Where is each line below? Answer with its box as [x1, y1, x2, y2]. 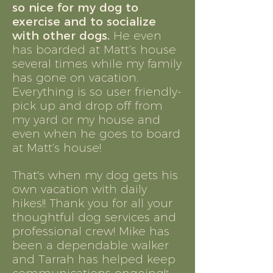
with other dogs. [12, 29, 110, 43]
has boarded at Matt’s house [12, 43, 176, 57]
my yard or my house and [12, 113, 160, 127]
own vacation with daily [12, 182, 147, 196]
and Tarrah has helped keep [12, 252, 175, 266]
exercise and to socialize [12, 15, 156, 29]
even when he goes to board [12, 127, 180, 141]
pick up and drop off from [12, 99, 163, 113]
